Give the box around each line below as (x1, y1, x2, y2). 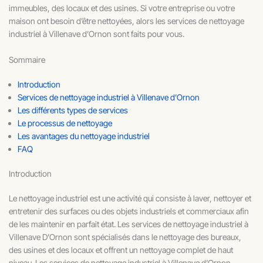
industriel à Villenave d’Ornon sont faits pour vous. (9, 28, 184, 39)
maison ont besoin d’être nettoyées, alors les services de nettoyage (9, 15, 244, 26)
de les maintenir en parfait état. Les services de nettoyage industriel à (9, 219, 248, 230)
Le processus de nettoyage (18, 118, 112, 129)
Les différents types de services (18, 105, 128, 116)
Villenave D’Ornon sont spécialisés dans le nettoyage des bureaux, (9, 232, 241, 242)
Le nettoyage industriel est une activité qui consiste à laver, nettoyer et (9, 193, 251, 204)
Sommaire (9, 55, 45, 65)
